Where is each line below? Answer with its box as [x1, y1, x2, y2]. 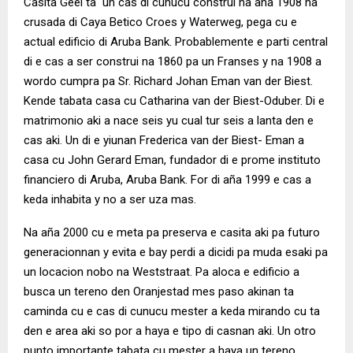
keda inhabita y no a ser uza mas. [24, 192, 196, 207]
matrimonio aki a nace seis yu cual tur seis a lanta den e [24, 113, 314, 128]
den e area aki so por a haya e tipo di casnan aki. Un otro [24, 324, 316, 339]
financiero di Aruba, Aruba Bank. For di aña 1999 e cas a [24, 173, 311, 188]
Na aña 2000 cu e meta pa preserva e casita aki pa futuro [24, 225, 320, 240]
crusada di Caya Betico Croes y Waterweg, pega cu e [24, 15, 297, 30]
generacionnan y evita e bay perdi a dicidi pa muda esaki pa [24, 245, 328, 260]
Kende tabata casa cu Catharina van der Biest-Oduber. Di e [24, 94, 325, 109]
